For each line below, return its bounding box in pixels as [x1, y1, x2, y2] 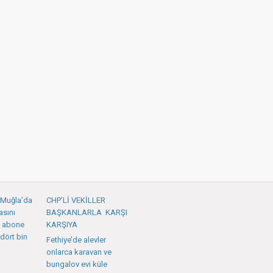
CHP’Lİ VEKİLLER [46, 196, 105, 205]
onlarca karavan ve [46, 247, 112, 257]
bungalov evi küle [46, 260, 107, 269]
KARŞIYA [46, 220, 77, 229]
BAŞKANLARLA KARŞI [46, 208, 127, 217]
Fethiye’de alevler [46, 235, 106, 244]
